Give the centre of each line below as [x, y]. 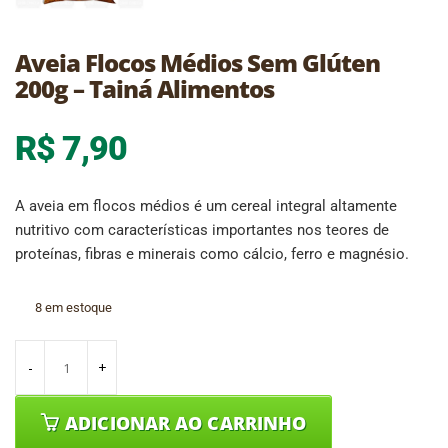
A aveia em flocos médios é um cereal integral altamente [206, 206]
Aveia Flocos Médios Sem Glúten [197, 63]
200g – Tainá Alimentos [144, 89]
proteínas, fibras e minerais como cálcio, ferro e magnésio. [212, 254]
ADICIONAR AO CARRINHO [186, 423]
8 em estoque [73, 308]
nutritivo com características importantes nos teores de [202, 230]
